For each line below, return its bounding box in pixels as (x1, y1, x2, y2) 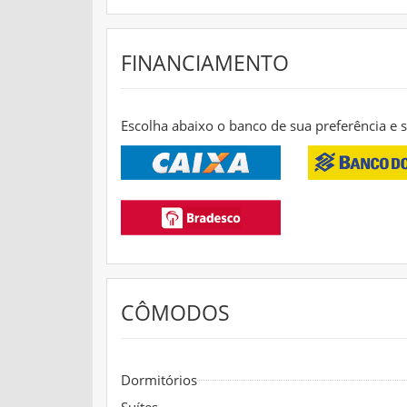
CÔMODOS (121, 297, 230, 327)
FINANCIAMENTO (121, 48, 289, 78)
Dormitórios (121, 370, 197, 389)
